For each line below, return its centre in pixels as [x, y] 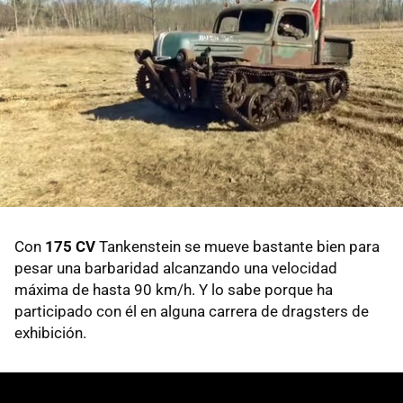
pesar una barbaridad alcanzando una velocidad [176, 269]
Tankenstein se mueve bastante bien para [237, 247]
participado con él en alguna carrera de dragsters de [192, 312]
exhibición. [50, 333]
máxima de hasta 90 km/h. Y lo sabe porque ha [174, 290]
